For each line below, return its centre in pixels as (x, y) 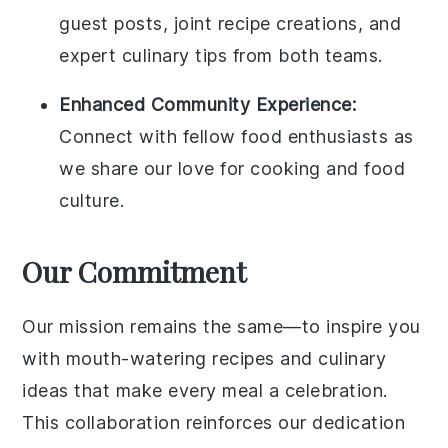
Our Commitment (134, 271)
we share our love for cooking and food (232, 168)
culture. (92, 200)
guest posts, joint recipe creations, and (230, 23)
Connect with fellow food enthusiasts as (236, 136)
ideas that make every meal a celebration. (205, 390)
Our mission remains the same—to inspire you (221, 326)
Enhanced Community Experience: (208, 104)
